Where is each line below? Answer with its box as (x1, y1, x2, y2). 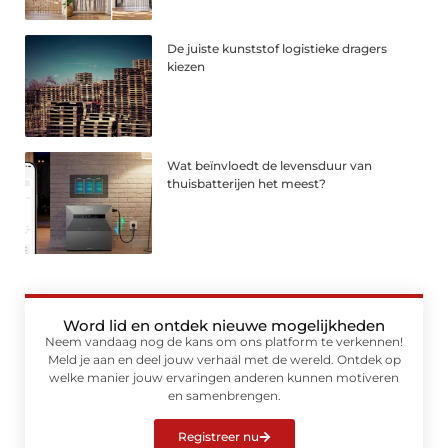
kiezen (167, 58, 206, 74)
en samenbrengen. (167, 387, 281, 403)
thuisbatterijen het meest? (167, 175, 327, 191)
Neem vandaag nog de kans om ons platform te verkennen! (45, 333, 403, 349)
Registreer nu (177, 428, 259, 444)
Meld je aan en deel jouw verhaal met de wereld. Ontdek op (47, 351, 401, 367)
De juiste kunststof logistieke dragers (167, 40, 388, 56)
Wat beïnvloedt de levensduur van (167, 157, 373, 173)
